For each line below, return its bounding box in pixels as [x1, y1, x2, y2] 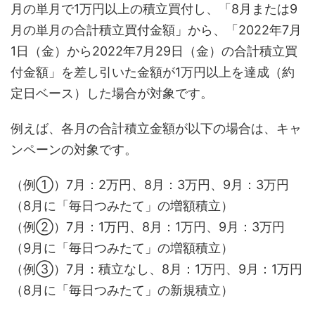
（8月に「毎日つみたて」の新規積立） [11, 282, 233, 297]
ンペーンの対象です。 [11, 141, 137, 157]
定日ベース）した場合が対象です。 [11, 85, 213, 101]
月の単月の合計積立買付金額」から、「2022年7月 [11, 22, 302, 37]
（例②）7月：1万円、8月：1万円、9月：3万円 [11, 219, 285, 234]
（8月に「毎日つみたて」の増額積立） [11, 198, 233, 213]
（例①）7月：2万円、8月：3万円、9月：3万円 [11, 176, 289, 192]
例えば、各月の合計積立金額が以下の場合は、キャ [11, 120, 302, 136]
